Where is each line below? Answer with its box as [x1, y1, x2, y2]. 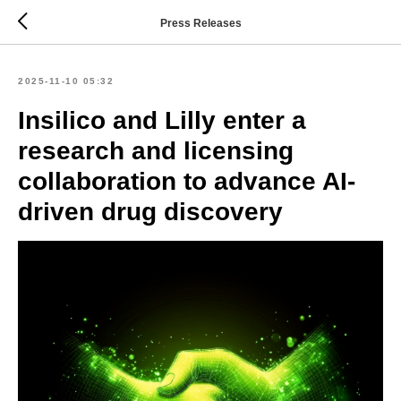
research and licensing [18, 137, 294, 165]
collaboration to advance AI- [18, 167, 355, 195]
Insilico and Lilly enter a [18, 107, 306, 134]
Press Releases [159, 16, 242, 30]
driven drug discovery [18, 198, 283, 226]
